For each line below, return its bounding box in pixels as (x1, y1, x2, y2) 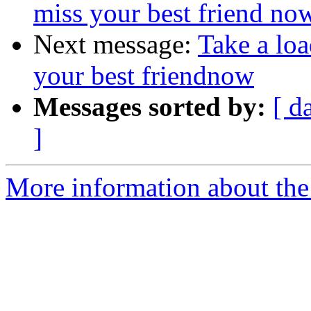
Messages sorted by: (33, 92, 266, 122)
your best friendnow (33, 60, 254, 91)
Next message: (33, 29, 198, 60)
